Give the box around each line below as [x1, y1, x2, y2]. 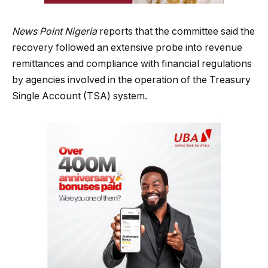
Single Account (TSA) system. [12, 90, 147, 102]
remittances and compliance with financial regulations [12, 57, 252, 69]
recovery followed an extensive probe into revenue [12, 41, 242, 53]
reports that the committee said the [97, 25, 255, 37]
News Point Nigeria [12, 25, 97, 37]
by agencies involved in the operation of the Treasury [12, 74, 251, 86]
